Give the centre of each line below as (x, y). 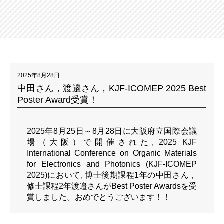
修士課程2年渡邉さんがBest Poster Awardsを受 (112, 186)
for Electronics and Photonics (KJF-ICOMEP (112, 164)
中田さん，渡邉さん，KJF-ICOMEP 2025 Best (112, 88)
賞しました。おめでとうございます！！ (99, 197)
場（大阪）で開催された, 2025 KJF (112, 142)
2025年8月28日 (39, 75)
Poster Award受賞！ (58, 100)
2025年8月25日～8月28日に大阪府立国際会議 (112, 131)
